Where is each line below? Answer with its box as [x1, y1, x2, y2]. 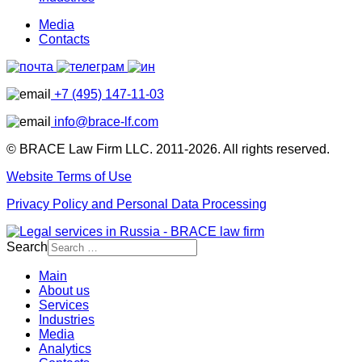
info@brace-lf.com [51, 114, 158, 128]
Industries [39, 312, 95, 326]
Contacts [39, 32, 90, 46]
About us [39, 283, 90, 297]
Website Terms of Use [6, 169, 132, 183]
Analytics [39, 341, 91, 356]
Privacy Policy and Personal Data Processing [6, 196, 267, 211]
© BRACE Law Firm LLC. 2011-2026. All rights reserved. [6, 141, 330, 156]
